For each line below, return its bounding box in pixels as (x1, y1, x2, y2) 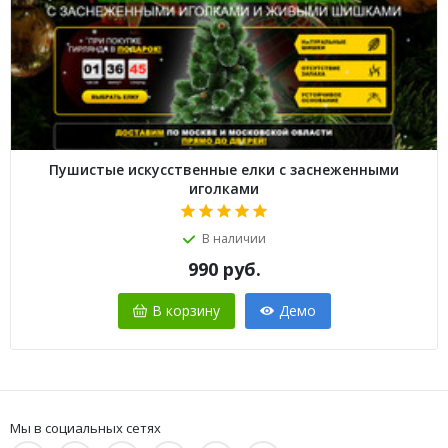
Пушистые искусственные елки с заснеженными (49, 159, 399, 179)
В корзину (151, 300, 220, 320)
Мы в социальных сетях (10, 418, 161, 437)
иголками (189, 178, 259, 198)
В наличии (202, 229, 266, 247)
